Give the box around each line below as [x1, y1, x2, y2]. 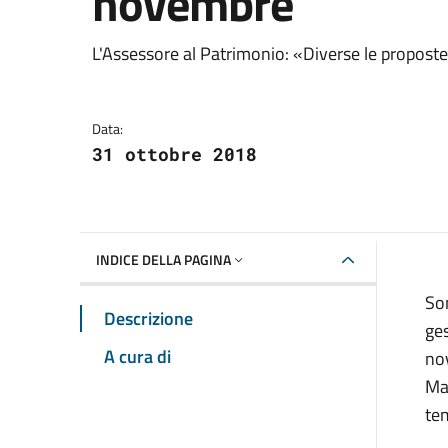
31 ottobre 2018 [92, 142, 257, 167]
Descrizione [104, 304, 193, 332]
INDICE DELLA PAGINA [96, 248, 231, 270]
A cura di [104, 342, 171, 370]
